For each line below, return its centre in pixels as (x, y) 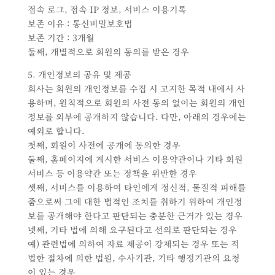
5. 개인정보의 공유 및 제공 (79, 75)
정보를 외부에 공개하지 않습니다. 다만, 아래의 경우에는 (137, 117)
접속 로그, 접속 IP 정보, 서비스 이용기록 (107, 10)
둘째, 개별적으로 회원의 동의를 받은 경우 (108, 52)
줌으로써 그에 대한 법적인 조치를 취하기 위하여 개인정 (135, 202)
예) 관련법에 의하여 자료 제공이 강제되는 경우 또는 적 (133, 244)
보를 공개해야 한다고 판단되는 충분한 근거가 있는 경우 (135, 216)
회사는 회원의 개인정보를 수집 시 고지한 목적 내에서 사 (136, 89)
